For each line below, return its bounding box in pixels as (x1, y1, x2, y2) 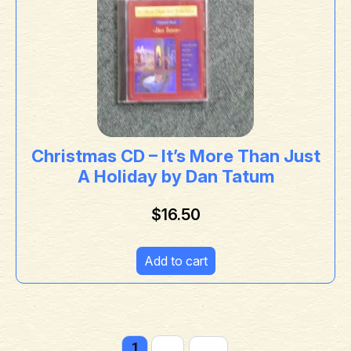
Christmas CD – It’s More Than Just (31, 146, 320, 167)
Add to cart (143, 253, 208, 270)
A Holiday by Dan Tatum (77, 166, 274, 187)
